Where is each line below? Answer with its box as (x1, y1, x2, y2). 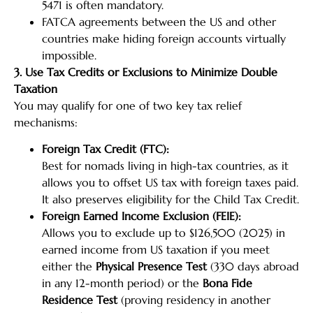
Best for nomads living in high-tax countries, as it (42, 159, 289, 173)
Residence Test (42, 293, 117, 307)
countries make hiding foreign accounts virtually (42, 31, 286, 46)
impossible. (42, 48, 96, 63)
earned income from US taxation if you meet (42, 242, 270, 257)
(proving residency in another (117, 293, 270, 307)
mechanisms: (14, 115, 78, 130)
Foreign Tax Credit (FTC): (42, 142, 169, 156)
